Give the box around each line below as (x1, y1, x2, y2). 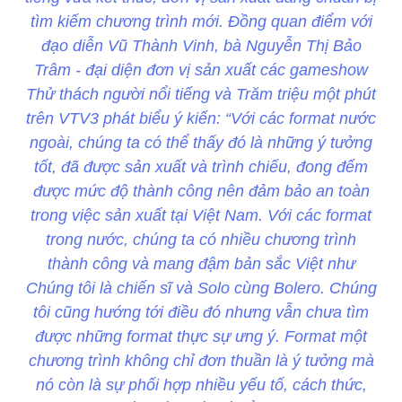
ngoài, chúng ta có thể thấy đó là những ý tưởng (30, 134, 372, 153)
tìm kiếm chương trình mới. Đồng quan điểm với (30, 13, 372, 31)
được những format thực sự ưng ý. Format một (35, 328, 367, 346)
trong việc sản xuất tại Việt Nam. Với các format (31, 206, 371, 225)
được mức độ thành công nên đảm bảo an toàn (32, 182, 370, 201)
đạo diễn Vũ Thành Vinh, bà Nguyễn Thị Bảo (40, 37, 362, 56)
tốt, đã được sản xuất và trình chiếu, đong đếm (34, 158, 368, 177)
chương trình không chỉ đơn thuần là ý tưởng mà (28, 352, 374, 371)
